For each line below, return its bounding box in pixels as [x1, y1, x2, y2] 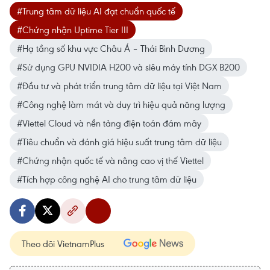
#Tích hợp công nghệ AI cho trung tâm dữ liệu [17, 173, 196, 186]
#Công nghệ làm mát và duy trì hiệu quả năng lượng [17, 98, 225, 111]
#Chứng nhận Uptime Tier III [17, 24, 128, 36]
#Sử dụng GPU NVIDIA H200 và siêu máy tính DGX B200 [17, 61, 240, 74]
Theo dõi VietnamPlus [22, 237, 104, 250]
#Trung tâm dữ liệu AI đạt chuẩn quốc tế [17, 5, 175, 17]
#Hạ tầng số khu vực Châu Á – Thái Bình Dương [17, 42, 205, 55]
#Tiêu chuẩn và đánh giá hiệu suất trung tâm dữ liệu [17, 136, 222, 148]
